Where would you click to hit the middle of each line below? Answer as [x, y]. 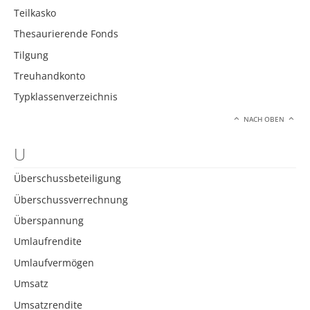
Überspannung [49, 221]
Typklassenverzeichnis [66, 97]
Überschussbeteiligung [67, 179]
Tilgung [31, 55]
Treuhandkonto [49, 75]
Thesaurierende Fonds [66, 34]
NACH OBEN [264, 119]
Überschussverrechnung [71, 199]
